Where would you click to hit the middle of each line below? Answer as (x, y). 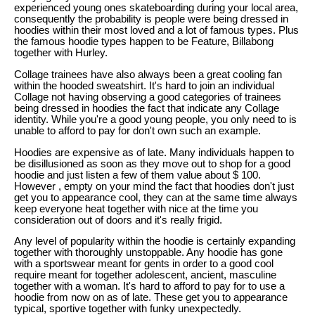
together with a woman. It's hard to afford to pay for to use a (149, 287)
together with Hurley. (61, 53)
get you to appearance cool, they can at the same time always (156, 197)
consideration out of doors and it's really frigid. (118, 220)
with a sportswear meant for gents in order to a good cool (144, 264)
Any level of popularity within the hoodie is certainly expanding (155, 242)
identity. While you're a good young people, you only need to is (155, 119)
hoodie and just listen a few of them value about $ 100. (137, 175)
